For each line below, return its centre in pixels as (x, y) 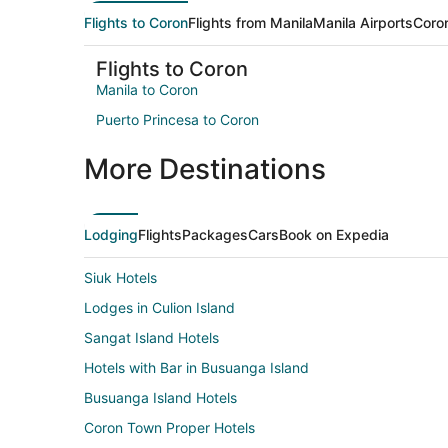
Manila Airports (363, 23)
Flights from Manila (250, 23)
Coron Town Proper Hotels (169, 428)
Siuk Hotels (120, 278)
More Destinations (205, 169)
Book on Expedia (334, 235)
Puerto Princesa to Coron (177, 120)
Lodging (111, 235)
